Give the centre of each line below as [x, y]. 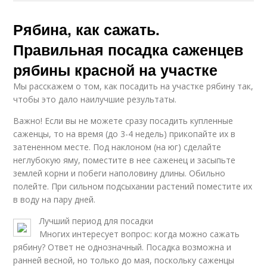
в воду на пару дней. [55, 199]
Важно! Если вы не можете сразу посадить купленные [123, 120]
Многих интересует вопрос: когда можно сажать [140, 234]
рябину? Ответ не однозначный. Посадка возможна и [122, 247]
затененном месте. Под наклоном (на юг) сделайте [117, 147]
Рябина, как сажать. [87, 29]
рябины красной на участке [116, 69]
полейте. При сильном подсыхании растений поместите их [133, 186]
